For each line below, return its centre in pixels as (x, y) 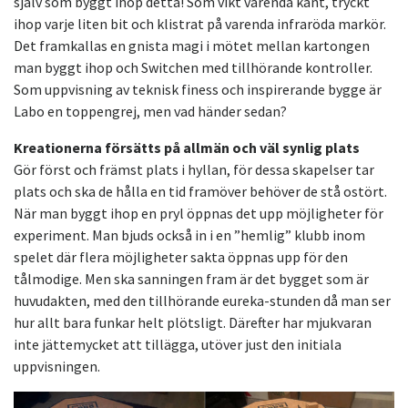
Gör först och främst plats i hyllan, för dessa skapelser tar (194, 169)
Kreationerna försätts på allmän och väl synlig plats (187, 147)
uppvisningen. (57, 366)
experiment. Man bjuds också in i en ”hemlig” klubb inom (189, 235)
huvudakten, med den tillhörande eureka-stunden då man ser (202, 300)
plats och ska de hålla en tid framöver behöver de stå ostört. (200, 191)
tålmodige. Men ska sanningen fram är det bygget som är (191, 278)
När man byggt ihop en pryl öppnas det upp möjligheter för (199, 213)
